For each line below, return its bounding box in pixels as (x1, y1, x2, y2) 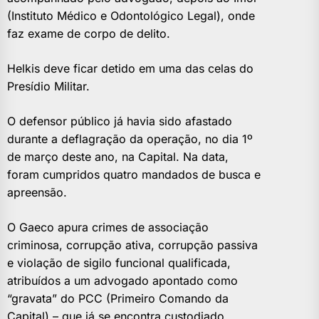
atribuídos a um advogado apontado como (7, 273, 238, 288)
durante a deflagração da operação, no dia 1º (7, 131, 253, 146)
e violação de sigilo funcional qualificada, (7, 255, 231, 270)
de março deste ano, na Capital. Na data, (7, 149, 229, 164)
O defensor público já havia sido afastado (7, 113, 232, 128)
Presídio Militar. (7, 78, 90, 93)
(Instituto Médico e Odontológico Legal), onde (7, 8, 255, 23)
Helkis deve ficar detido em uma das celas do (7, 61, 253, 75)
